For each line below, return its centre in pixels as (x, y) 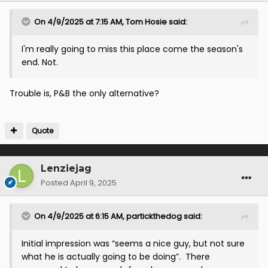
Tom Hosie (146, 22)
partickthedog (154, 217)
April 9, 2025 (93, 183)
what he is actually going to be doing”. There (116, 257)
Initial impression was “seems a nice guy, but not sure (133, 244)
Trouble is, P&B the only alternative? (84, 94)
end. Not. (41, 63)
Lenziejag (66, 169)
